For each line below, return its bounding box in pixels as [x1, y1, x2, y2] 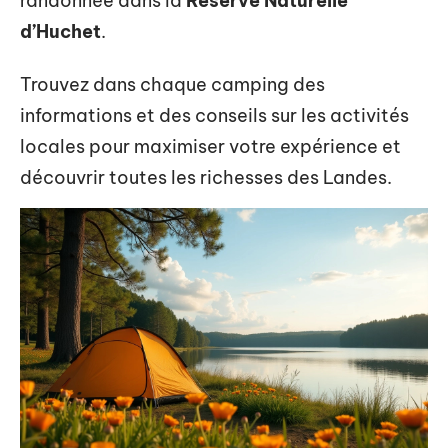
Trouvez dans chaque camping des [20, 73, 325, 96]
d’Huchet [20, 19, 101, 43]
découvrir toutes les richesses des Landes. [20, 166, 392, 189]
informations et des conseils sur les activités [20, 104, 409, 127]
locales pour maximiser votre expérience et [20, 135, 401, 158]
